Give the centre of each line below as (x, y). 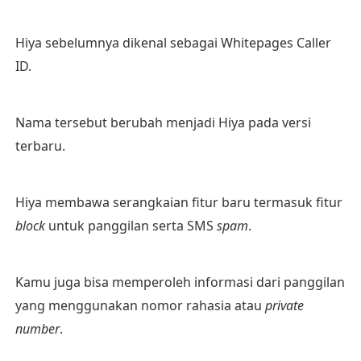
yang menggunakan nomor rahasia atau (140, 305)
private (284, 305)
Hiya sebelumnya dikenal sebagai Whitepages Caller (173, 43)
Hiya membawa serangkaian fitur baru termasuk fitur (178, 202)
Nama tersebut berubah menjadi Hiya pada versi (163, 122)
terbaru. (40, 146)
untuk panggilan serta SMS (131, 226)
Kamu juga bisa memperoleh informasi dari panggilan (180, 282)
